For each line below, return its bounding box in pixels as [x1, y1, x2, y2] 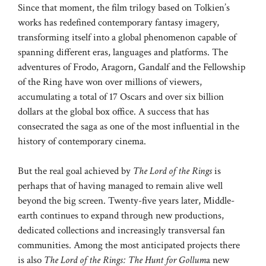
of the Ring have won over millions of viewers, [18, 75, 202, 88]
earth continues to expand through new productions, [18, 209, 224, 223]
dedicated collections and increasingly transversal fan [18, 224, 225, 237]
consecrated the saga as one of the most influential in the [18, 119, 239, 133]
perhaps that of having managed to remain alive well [18, 179, 223, 193]
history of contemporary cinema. [18, 134, 146, 148]
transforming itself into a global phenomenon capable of [18, 30, 236, 44]
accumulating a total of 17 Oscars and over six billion [18, 90, 224, 103]
